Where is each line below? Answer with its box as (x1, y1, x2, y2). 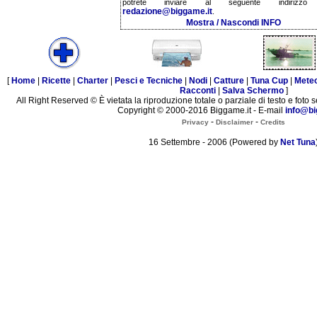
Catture (214, 76, 244, 86)
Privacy (182, 117, 209, 126)
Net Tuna (280, 137, 316, 147)
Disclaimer (216, 117, 253, 126)
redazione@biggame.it (122, 6, 212, 17)
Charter (77, 76, 108, 86)
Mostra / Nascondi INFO (186, 17, 281, 28)
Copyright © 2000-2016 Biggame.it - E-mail (117, 105, 285, 116)
